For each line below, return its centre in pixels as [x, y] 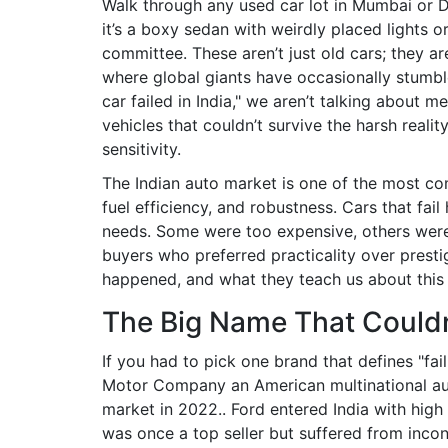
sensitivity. [141, 149]
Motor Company [164, 385]
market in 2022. [162, 409]
